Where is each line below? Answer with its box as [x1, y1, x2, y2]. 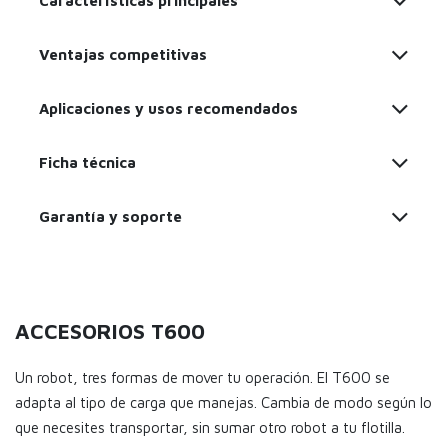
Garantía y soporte [39, 208, 182, 226]
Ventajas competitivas [39, 46, 207, 64]
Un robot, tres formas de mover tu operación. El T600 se [15, 369, 390, 387]
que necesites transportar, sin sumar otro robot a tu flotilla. [15, 419, 405, 437]
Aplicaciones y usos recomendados [39, 100, 298, 118]
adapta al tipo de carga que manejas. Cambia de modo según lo [15, 394, 432, 412]
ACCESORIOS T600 [15, 319, 205, 344]
